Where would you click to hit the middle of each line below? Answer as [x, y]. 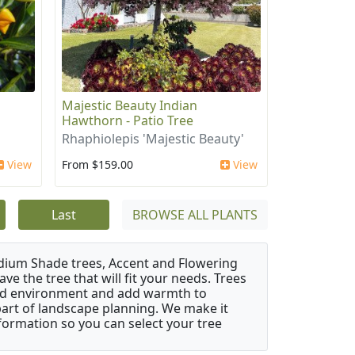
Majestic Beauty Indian [129, 105]
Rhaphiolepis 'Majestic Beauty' [153, 138]
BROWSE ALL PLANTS [195, 214]
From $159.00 [97, 164]
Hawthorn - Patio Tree [127, 120]
